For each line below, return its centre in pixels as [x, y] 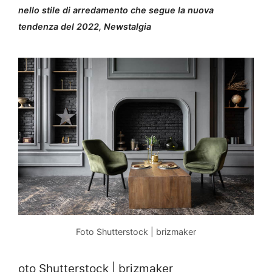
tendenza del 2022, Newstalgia [85, 26]
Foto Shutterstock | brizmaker [136, 231]
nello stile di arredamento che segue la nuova [116, 10]
